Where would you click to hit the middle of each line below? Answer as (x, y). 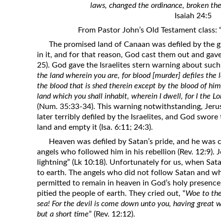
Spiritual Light (82, 40)
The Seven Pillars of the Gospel (110, 86)
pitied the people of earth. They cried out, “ (111, 194)
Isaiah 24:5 (193, 16)
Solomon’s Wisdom (91, 24)
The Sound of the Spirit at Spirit (110, 101)
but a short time (63, 214)
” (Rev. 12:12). (112, 214)
